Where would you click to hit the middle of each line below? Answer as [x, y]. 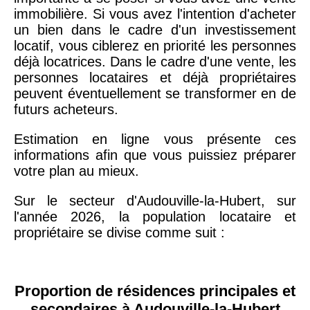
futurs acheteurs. [66, 109]
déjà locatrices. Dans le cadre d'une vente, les [155, 61]
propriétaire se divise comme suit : [119, 232]
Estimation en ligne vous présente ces [155, 139]
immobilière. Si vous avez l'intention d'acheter [155, 13]
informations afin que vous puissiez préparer [155, 155]
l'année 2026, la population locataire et [155, 216]
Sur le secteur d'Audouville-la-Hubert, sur [155, 200]
